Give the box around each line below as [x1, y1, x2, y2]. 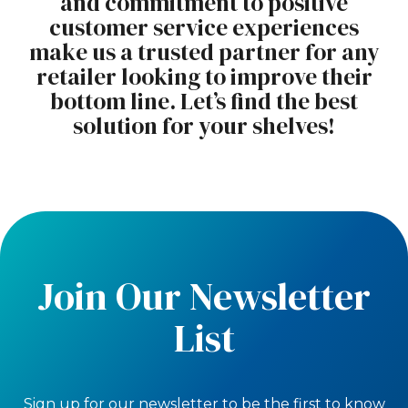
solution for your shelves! [73, 109, 335, 141]
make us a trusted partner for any [28, 36, 380, 67]
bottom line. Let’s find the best [50, 85, 358, 117]
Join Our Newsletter [37, 269, 371, 322]
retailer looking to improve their [36, 60, 372, 92]
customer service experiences [49, 11, 359, 43]
